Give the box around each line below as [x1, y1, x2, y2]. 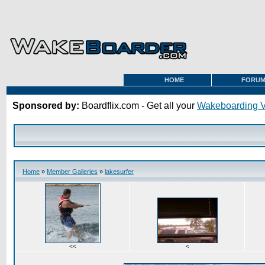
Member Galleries [47, 168, 98, 175]
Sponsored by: [12, 101, 82, 111]
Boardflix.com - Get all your [82, 101, 197, 111]
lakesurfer [105, 168, 134, 175]
